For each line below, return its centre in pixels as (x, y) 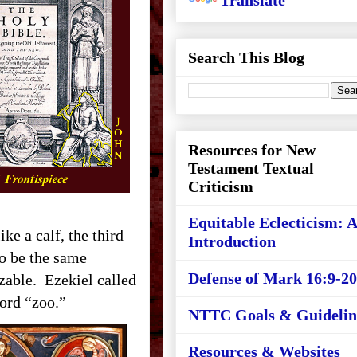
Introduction (232, 241)
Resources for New (252, 150)
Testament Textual (251, 168)
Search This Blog (246, 57)
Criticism (221, 186)
